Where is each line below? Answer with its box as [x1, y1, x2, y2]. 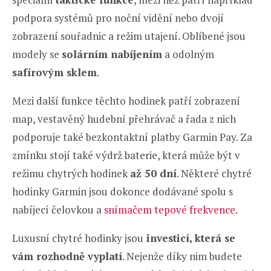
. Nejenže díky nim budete [122, 249, 242, 263]
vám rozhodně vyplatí [12, 249, 122, 263]
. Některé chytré [177, 166, 252, 180]
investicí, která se [143, 230, 235, 245]
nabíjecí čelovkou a [12, 202, 102, 217]
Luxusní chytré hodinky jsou [12, 230, 143, 245]
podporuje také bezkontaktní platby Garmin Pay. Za [12, 129, 252, 144]
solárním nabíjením [62, 47, 162, 61]
